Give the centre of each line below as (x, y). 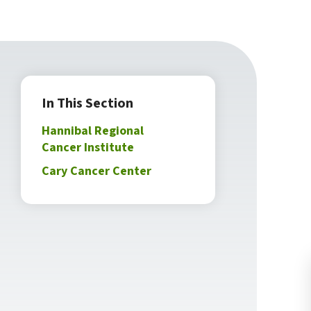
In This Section (87, 103)
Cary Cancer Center (96, 171)
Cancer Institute (88, 148)
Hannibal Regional (93, 131)
